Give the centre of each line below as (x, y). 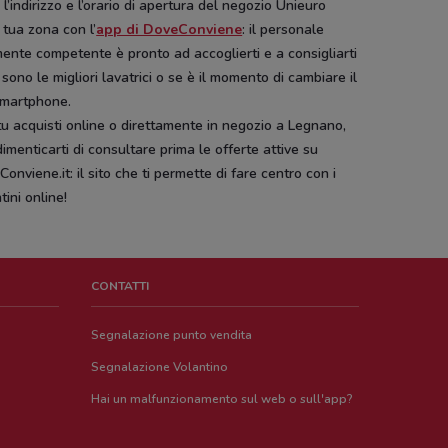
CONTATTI (120, 286)
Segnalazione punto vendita (172, 335)
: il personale (283, 29)
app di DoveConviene (169, 29)
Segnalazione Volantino (160, 367)
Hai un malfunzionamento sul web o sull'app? (222, 399)
